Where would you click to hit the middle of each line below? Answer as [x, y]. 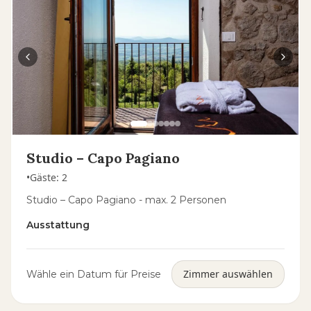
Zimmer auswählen [228, 274]
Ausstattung [58, 225]
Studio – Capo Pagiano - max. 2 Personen [126, 200]
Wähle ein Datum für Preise [94, 274]
